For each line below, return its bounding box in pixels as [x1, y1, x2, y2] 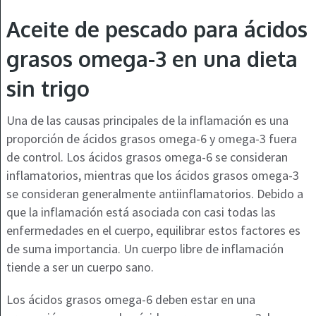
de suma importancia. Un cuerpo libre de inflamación [6, 241, 284, 257]
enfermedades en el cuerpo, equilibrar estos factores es [6, 222, 300, 239]
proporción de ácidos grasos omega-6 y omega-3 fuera [6, 130, 297, 147]
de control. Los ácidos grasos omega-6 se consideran [6, 149, 288, 166]
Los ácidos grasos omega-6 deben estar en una [6, 291, 255, 308]
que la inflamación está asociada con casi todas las [6, 204, 276, 221]
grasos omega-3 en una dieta [6, 45, 298, 73]
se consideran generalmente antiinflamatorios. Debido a [6, 186, 303, 202]
